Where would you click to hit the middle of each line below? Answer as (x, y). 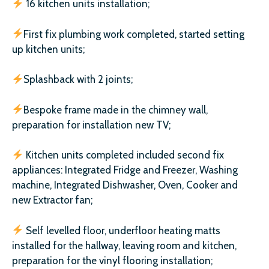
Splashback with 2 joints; (78, 79)
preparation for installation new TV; (91, 125)
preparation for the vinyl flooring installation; (112, 260)
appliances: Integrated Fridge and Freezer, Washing (125, 170)
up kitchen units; (48, 49)
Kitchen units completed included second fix (124, 155)
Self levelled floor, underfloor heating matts (122, 230)
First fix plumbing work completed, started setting (134, 34)
